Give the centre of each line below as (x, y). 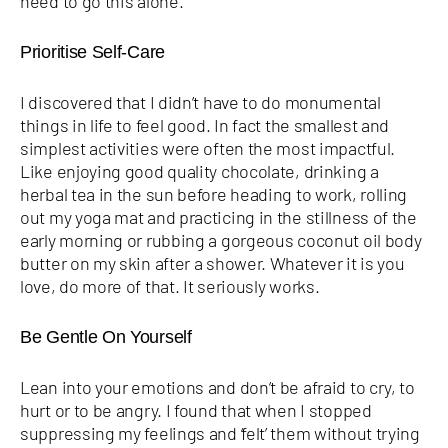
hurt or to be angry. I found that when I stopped (196, 409)
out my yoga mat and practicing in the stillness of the (218, 216)
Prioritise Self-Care (92, 51)
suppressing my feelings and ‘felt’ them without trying (220, 432)
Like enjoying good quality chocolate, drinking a (199, 170)
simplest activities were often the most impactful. (208, 147)
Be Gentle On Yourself (106, 336)
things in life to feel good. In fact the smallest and (205, 124)
